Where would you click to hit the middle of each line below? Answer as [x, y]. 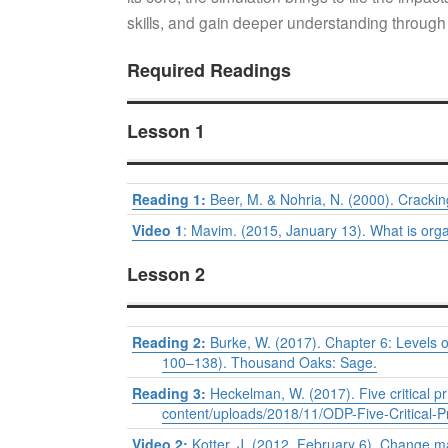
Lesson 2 [166, 274]
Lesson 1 [166, 131]
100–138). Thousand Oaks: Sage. [269, 362]
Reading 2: [171, 342]
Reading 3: [169, 393]
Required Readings [209, 70]
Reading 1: [171, 199]
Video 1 [157, 230]
